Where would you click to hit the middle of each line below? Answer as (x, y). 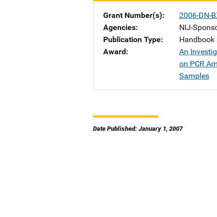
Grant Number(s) (133, 15)
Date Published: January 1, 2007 (138, 129)
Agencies (119, 27)
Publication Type (132, 39)
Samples (194, 76)
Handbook (197, 39)
